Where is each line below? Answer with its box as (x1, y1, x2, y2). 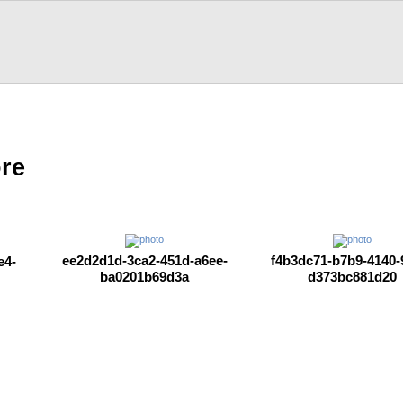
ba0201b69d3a (100, 269, 189, 285)
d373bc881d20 (308, 269, 397, 285)
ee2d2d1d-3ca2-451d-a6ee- (61, 253, 228, 269)
